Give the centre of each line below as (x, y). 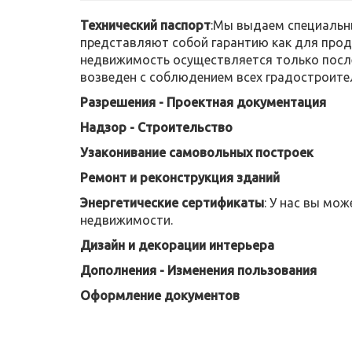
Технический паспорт (145, 25)
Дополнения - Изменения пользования (198, 270)
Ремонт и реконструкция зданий (180, 178)
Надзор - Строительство (156, 127)
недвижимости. (126, 220)
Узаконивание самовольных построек (197, 152)
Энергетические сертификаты (172, 203)
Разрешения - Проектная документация (203, 102)
